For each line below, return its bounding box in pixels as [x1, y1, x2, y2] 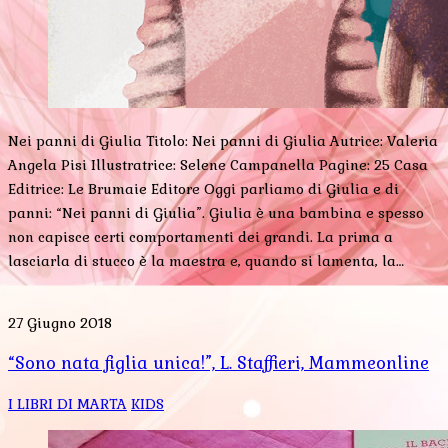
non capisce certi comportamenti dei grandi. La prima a [8, 228, 393, 247]
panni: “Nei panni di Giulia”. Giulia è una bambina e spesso [8, 204, 424, 223]
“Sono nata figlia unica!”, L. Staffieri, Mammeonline [8, 352, 429, 374]
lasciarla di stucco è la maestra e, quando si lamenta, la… [8, 252, 404, 271]
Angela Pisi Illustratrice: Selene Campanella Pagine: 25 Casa [8, 156, 428, 175]
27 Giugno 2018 [8, 314, 112, 333]
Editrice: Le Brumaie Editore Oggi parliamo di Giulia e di [8, 180, 399, 199]
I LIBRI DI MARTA [8, 395, 127, 413]
